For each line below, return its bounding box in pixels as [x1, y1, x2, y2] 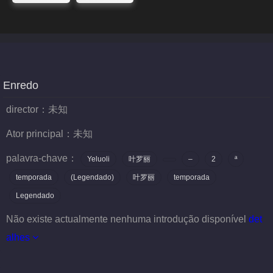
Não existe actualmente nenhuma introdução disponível [6, 214, 246, 224]
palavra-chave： [6, 153, 77, 163]
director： [6, 104, 48, 115]
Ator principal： [6, 129, 73, 139]
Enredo [3, 79, 38, 91]
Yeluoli [87, 155, 110, 163]
